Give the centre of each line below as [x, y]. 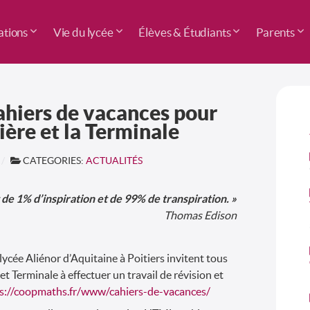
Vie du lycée [83, 32]
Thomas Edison [201, 215]
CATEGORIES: [54, 161]
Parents [275, 32]
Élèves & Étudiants [185, 32]
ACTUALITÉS [114, 161]
